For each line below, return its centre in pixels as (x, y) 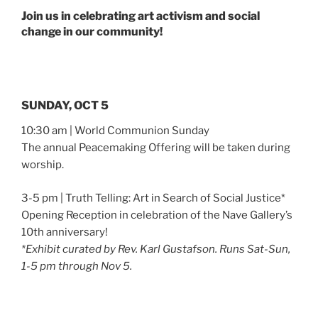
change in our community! (92, 31)
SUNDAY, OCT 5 (65, 106)
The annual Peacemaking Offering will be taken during (156, 148)
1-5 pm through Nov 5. (77, 266)
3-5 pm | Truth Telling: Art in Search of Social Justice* (153, 198)
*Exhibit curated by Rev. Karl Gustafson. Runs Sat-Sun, (156, 249)
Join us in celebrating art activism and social (141, 16)
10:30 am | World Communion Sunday (115, 131)
